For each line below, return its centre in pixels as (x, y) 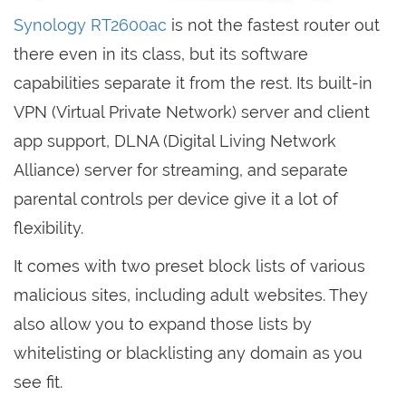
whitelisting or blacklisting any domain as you (188, 353)
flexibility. (48, 227)
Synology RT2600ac (90, 24)
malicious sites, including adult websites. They (191, 295)
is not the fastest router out (273, 24)
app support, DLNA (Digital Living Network (175, 140)
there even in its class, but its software (161, 53)
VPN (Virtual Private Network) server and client (192, 111)
